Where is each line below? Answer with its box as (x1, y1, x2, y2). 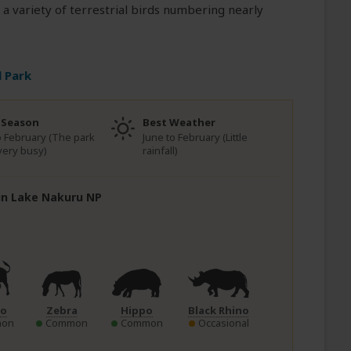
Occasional (197, 315, 249, 330)
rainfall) (143, 143, 178, 158)
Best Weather (143, 115, 215, 130)
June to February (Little (143, 130, 248, 145)
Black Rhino (188, 302, 250, 317)
